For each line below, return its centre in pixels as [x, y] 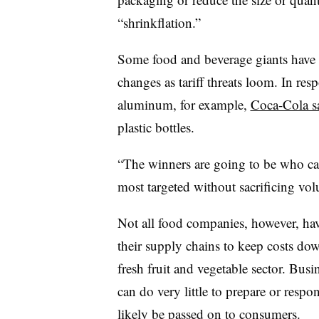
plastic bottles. [156, 127]
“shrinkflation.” [159, 22]
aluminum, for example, [184, 104]
